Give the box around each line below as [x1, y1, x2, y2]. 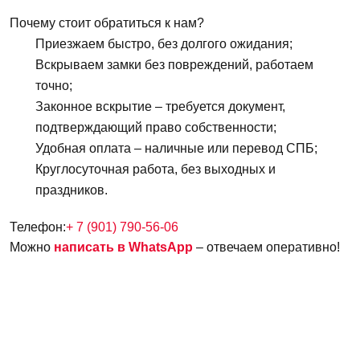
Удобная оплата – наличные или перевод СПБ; [35, 141, 317, 156]
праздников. [35, 183, 108, 198]
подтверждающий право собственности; [35, 121, 276, 135]
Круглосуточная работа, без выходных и [35, 162, 276, 177]
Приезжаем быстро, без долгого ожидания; [35, 37, 292, 51]
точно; [35, 79, 72, 93]
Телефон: [10, 220, 66, 235]
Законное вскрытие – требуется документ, [35, 100, 285, 114]
